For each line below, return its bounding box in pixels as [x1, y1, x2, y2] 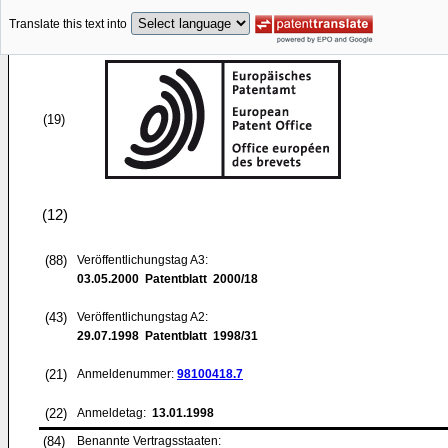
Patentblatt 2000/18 [139, 272, 258, 286]
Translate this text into [9, 17, 127, 32]
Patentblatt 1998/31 [139, 329, 258, 343]
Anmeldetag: [77, 406, 149, 420]
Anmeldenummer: [77, 367, 177, 381]
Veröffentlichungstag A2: [77, 310, 208, 324]
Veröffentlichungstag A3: [77, 253, 208, 267]
